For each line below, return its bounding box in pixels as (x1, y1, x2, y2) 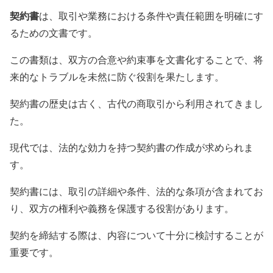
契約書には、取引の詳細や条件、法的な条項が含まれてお (10, 184, 263, 197)
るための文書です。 (10, 26, 97, 39)
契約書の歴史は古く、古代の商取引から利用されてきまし (10, 96, 263, 110)
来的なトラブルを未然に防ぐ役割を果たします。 (10, 69, 224, 83)
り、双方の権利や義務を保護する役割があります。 (10, 201, 234, 214)
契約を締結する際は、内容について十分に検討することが (10, 228, 263, 241)
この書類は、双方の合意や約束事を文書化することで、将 (10, 52, 263, 66)
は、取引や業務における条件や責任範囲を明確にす (39, 9, 263, 22)
